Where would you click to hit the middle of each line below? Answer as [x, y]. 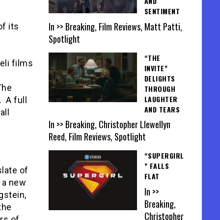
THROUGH [160, 88]
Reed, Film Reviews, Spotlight [97, 137]
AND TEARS [162, 109]
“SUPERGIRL [164, 156]
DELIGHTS [160, 78]
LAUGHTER [161, 99]
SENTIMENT [162, 11]
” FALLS [156, 166]
